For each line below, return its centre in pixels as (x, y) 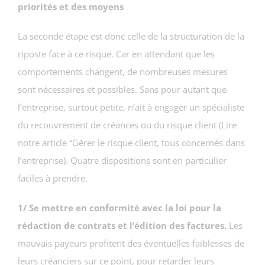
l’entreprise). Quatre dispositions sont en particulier (122, 160)
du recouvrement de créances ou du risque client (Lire (127, 125)
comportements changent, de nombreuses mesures (123, 71)
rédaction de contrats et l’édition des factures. (122, 225)
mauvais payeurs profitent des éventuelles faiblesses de (131, 243)
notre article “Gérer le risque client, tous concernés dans (131, 142)
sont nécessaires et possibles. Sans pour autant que (122, 89)
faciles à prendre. (53, 178)
